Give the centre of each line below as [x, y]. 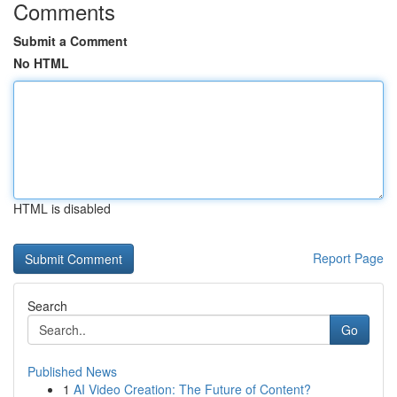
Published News [72, 371]
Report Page [348, 258]
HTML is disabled [62, 208]
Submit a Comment [70, 41]
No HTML [41, 63]
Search [47, 306]
